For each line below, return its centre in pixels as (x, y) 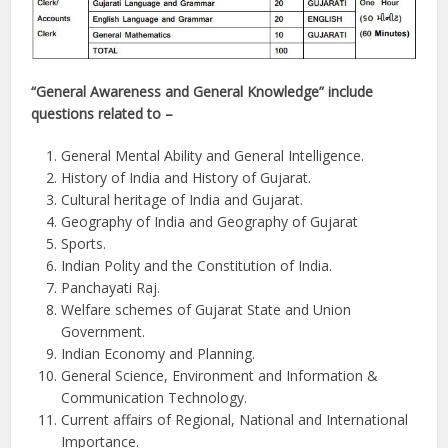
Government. (103, 331)
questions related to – (102, 113)
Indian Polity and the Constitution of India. (197, 265)
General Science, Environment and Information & (220, 375)
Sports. (84, 243)
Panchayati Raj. (111, 287)
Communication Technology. (154, 397)
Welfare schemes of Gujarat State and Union (206, 309)
